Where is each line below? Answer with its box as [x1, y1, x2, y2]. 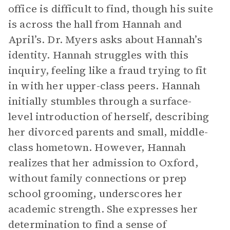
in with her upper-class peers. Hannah [8, 79, 201, 93]
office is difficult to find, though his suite [8, 2, 213, 16]
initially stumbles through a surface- [8, 94, 192, 108]
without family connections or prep [8, 171, 187, 185]
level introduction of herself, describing [8, 109, 209, 124]
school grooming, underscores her [8, 186, 182, 201]
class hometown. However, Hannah [8, 140, 186, 155]
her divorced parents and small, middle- [8, 125, 208, 139]
